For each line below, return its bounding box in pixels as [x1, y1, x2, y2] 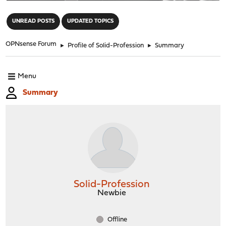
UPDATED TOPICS [67, 18, 114, 24]
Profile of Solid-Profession [68, 42, 144, 49]
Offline [106, 216, 127, 223]
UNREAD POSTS [12, 18, 55, 24]
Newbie [97, 189, 126, 197]
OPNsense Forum [6, 40, 57, 47]
